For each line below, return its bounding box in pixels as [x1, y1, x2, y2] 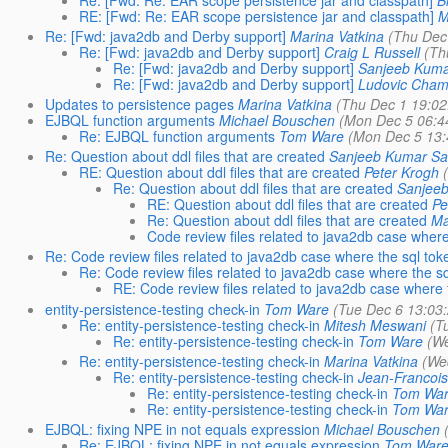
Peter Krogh [363, 162, 439, 183]
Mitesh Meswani [323, 314, 426, 335]
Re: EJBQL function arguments [78, 125, 275, 146]
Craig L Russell [323, 41, 420, 62]
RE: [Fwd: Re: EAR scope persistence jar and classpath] [78, 5, 434, 26]
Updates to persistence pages [44, 93, 234, 114]
